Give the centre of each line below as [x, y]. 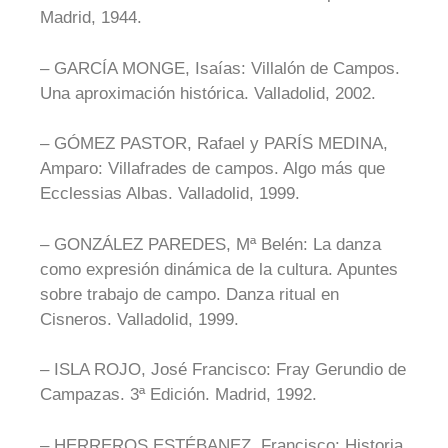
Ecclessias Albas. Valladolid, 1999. [170, 193]
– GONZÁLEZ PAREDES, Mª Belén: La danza [210, 244]
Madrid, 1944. [91, 17]
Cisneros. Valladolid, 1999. [139, 319]
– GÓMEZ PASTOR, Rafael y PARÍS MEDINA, [214, 143]
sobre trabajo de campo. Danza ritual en [189, 294]
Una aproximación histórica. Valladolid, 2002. [208, 93]
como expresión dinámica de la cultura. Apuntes [219, 269]
